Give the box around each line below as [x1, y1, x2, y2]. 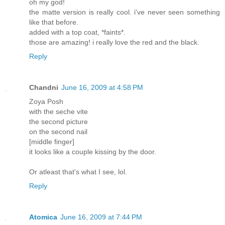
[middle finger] [29, 137, 74, 146]
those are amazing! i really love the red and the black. [29, 38, 199, 46]
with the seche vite [29, 107, 88, 116]
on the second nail [29, 127, 87, 136]
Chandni [29, 83, 58, 91]
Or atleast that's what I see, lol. [29, 167, 127, 176]
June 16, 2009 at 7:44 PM [60, 212, 142, 221]
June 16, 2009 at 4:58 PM [61, 83, 143, 91]
